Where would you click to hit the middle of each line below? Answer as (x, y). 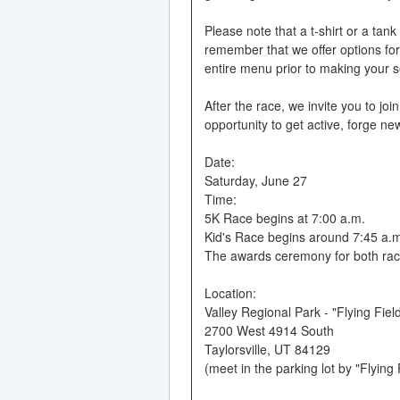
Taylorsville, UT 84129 (267, 349)
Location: (230, 292)
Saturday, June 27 (255, 180)
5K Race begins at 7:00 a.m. (284, 217)
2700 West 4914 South (269, 330)
